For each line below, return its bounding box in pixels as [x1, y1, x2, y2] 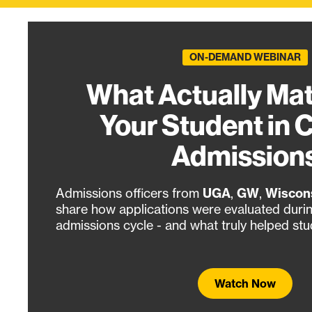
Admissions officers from [56, 185, 203, 202]
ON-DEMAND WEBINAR [189, 51, 301, 64]
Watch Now [214, 276, 276, 291]
